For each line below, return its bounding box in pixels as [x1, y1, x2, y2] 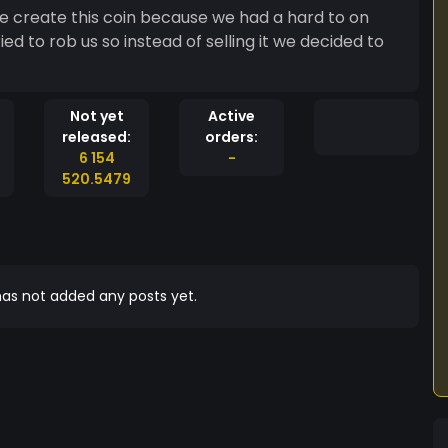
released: [62, 127, 131, 147]
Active [208, 106, 255, 126]
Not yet [69, 106, 124, 126]
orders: [205, 127, 258, 147]
